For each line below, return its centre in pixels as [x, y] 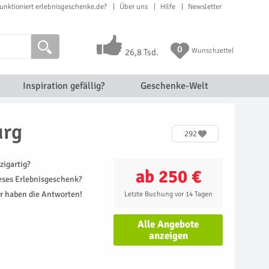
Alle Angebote [168, 224]
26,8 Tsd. [141, 52]
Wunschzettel [212, 51]
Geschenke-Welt [174, 86]
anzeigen [168, 236]
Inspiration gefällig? [63, 86]
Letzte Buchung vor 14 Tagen [168, 194]
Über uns [134, 7]
